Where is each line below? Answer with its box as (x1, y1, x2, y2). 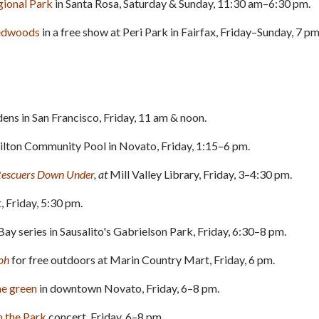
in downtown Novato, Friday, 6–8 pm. (37, 281, 219, 295)
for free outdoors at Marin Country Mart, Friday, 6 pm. (9, 252, 275, 266)
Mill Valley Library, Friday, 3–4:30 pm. (110, 167, 292, 181)
